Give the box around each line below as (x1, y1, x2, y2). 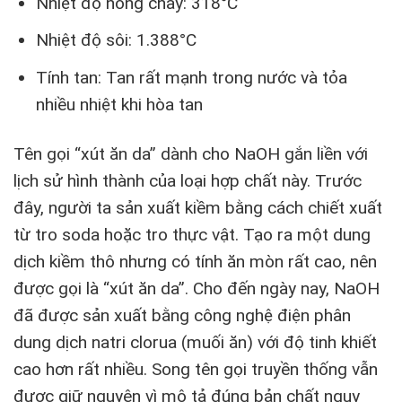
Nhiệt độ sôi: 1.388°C (35, 30, 197, 51)
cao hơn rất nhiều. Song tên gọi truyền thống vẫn (13, 358, 378, 380)
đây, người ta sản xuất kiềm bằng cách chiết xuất (13, 197, 382, 218)
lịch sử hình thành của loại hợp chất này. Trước (13, 170, 362, 191)
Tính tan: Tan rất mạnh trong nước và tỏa (35, 66, 347, 88)
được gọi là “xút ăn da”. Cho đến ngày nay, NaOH (13, 277, 380, 299)
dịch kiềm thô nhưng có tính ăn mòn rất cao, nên (13, 250, 377, 272)
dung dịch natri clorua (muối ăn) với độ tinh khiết (13, 331, 377, 353)
